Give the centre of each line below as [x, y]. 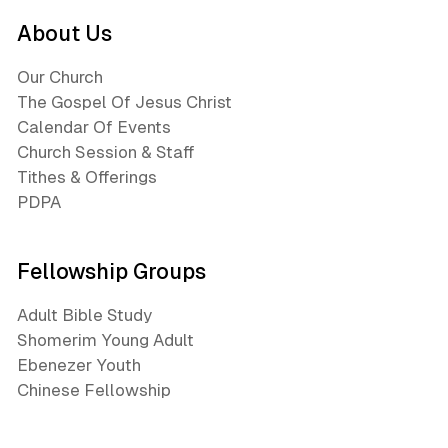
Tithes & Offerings [87, 176]
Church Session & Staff [106, 151]
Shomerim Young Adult [105, 340]
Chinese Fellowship [94, 390]
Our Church [60, 76]
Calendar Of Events [94, 126]
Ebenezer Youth [79, 365]
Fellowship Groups [111, 271]
